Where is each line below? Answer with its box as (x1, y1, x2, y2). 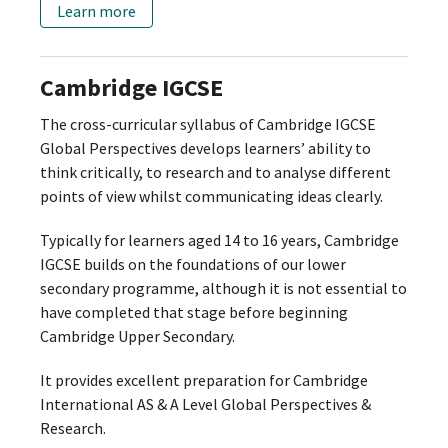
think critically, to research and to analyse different (40, 162, 391, 183)
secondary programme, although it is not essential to (40, 278, 407, 299)
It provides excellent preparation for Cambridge (40, 369, 368, 390)
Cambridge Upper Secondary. (40, 326, 238, 347)
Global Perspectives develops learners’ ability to (40, 138, 371, 159)
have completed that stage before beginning (40, 302, 348, 323)
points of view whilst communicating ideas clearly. (40, 186, 386, 207)
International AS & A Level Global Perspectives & (40, 393, 371, 414)
